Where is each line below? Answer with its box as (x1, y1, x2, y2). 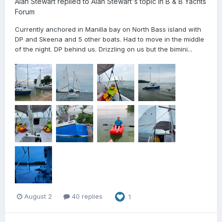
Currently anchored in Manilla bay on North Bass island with (15, 25, 201, 33)
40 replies (70, 192, 103, 201)
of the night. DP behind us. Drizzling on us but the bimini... (15, 45, 192, 53)
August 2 (24, 192, 52, 201)
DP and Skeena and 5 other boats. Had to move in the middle (15, 35, 204, 43)
